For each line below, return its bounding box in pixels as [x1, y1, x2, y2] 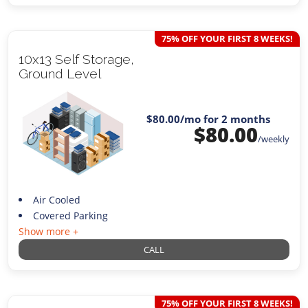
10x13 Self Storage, [19, 51, 135, 67]
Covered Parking [32, 209, 108, 223]
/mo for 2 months [179, 112, 270, 126]
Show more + [19, 225, 79, 239]
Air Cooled [32, 193, 80, 207]
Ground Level [19, 65, 102, 81]
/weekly [257, 133, 289, 145]
